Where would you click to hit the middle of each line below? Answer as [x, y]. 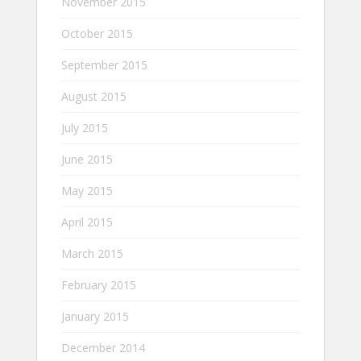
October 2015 [97, 33]
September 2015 [104, 64]
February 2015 [99, 284]
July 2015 [85, 127]
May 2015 [87, 190]
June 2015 [87, 159]
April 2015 [87, 222]
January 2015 [95, 316]
